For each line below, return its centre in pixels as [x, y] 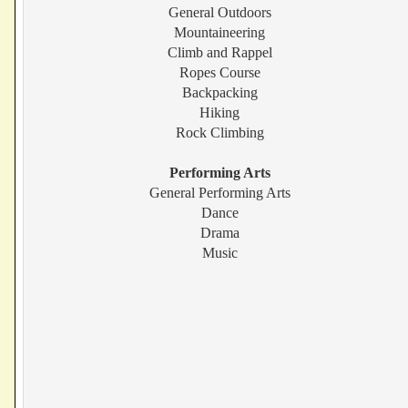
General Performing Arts [219, 193]
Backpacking [219, 92]
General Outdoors [219, 12]
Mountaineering [220, 32]
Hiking [220, 112]
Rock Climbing [219, 133]
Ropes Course [219, 72]
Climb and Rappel [219, 52]
